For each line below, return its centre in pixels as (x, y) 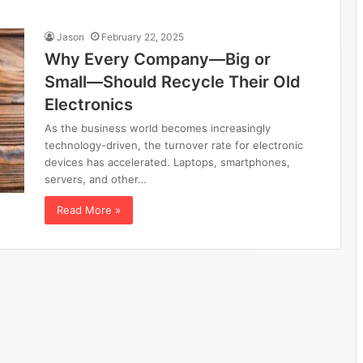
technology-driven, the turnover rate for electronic (174, 145)
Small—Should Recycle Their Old (173, 81)
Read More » (89, 209)
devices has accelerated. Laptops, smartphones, (167, 162)
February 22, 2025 (143, 36)
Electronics (89, 104)
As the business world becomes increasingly (158, 128)
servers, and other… (96, 179)
